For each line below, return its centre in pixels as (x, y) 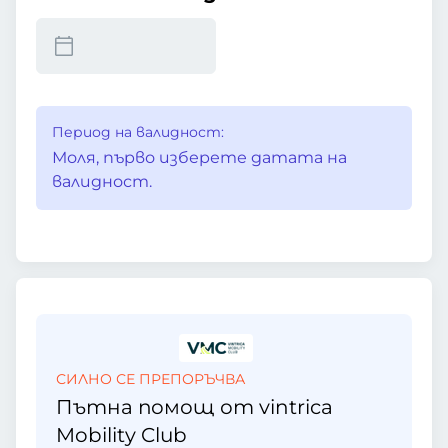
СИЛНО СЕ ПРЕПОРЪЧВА (150, 379)
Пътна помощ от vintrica (194, 407)
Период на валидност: (138, 132)
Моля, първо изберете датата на (199, 157)
